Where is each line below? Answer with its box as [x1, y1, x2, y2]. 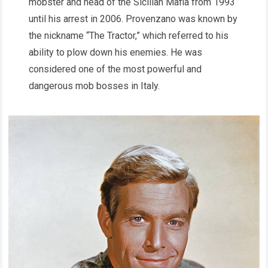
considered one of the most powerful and [29, 63, 202, 75]
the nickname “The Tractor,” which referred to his [29, 29, 229, 41]
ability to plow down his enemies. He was [29, 46, 202, 58]
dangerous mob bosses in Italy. [29, 80, 160, 92]
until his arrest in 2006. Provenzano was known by [29, 13, 237, 25]
